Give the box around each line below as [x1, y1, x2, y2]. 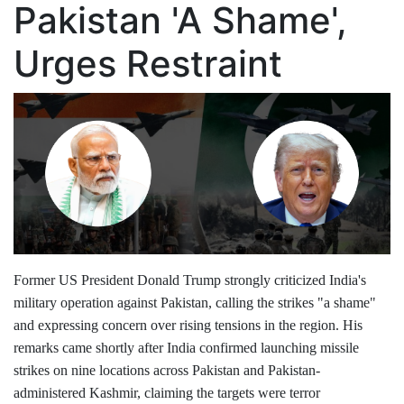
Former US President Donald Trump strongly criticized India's [14, 272, 366, 289]
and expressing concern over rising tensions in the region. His [14, 317, 363, 334]
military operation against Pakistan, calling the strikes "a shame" [14, 295, 376, 311]
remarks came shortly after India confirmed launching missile [14, 340, 359, 356]
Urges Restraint [14, 41, 282, 86]
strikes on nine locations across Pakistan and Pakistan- [14, 363, 320, 379]
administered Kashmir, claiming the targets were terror [14, 385, 320, 401]
